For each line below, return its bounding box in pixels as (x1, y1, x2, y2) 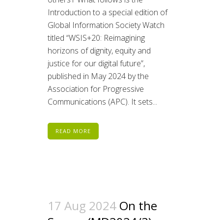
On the (119, 197, 157, 214)
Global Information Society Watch (48, 20, 165, 31)
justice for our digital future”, (48, 58, 145, 69)
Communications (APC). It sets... (48, 96, 157, 108)
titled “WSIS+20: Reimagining (48, 32, 145, 44)
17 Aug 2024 (48, 197, 116, 214)
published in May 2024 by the (48, 71, 149, 82)
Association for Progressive (48, 83, 144, 95)
